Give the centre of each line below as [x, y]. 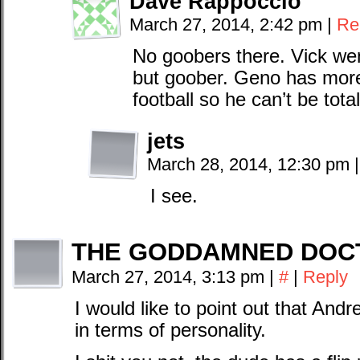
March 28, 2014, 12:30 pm [251, 164]
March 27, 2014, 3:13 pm [170, 277]
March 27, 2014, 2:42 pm [228, 25]
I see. [174, 196]
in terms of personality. [170, 330]
